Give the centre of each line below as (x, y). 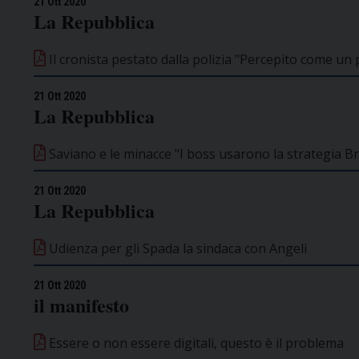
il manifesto (81, 305)
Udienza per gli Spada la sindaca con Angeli (176, 248)
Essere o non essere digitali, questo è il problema (195, 343)
